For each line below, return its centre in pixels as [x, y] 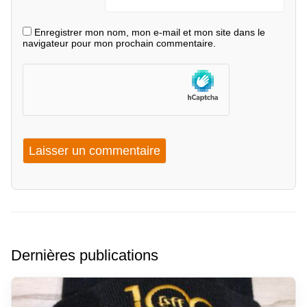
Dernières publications [85, 256]
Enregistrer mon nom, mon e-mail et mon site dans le [150, 33]
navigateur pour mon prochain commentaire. [119, 44]
